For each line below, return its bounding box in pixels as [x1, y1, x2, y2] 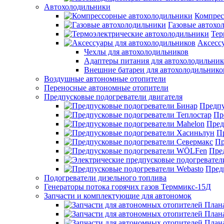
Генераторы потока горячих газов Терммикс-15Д [44, 182, 211, 191]
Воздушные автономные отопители [44, 74, 166, 83]
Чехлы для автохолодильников [84, 47, 188, 56]
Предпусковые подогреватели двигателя [44, 92, 182, 101]
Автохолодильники [44, 2, 110, 11]
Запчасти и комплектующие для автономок [44, 191, 191, 200]
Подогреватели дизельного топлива [44, 173, 166, 182]
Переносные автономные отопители [44, 83, 168, 92]
